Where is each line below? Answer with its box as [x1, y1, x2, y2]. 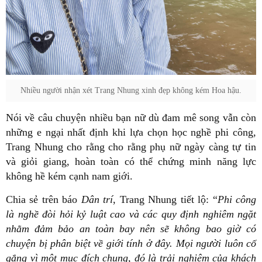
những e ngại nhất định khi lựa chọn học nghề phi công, [6, 126, 256, 139]
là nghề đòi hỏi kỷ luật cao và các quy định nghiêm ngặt [6, 208, 256, 220]
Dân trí [77, 194, 113, 206]
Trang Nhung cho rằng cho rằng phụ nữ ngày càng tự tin [6, 141, 256, 153]
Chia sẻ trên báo [6, 194, 78, 206]
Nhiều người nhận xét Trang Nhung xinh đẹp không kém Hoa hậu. [20, 86, 242, 95]
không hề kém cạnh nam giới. [6, 170, 133, 182]
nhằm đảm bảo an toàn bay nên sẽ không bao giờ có [6, 223, 256, 235]
